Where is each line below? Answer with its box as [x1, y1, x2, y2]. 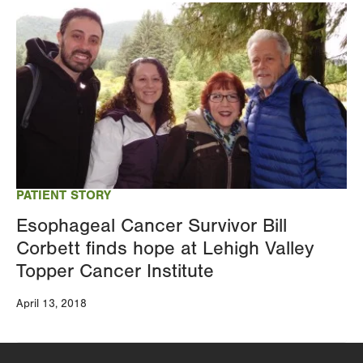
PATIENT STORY [16, 187, 111, 203]
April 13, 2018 [16, 297, 87, 310]
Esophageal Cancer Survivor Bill [16, 214, 287, 237]
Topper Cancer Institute [16, 259, 214, 282]
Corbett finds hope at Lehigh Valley [16, 237, 314, 259]
